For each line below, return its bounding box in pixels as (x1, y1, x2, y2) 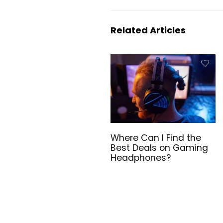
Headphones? (111, 152, 171, 164)
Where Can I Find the (111, 132, 202, 144)
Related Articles (111, 23, 186, 36)
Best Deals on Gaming (111, 142, 209, 154)
